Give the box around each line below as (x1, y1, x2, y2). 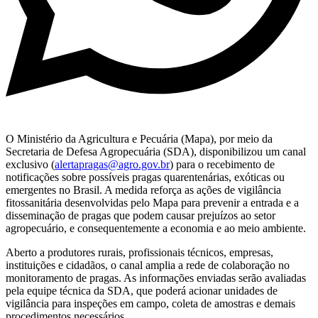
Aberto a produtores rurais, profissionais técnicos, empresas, (6, 246, 273, 258)
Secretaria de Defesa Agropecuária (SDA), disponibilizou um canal (6, 145, 306, 158)
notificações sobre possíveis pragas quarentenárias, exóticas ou (6, 170, 285, 183)
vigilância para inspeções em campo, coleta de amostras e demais (6, 297, 295, 309)
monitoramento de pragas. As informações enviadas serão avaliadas (6, 271, 306, 284)
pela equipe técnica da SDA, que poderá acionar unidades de (6, 284, 278, 297)
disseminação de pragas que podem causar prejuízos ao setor (6, 209, 275, 221)
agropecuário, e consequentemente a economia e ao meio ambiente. (6, 221, 306, 234)
